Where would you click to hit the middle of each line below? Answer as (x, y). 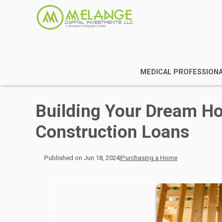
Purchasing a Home (149, 158)
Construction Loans (112, 132)
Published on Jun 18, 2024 (82, 158)
